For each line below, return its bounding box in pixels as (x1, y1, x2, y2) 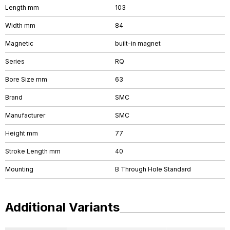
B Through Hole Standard (115, 165, 191, 173)
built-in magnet (115, 40, 161, 47)
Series (5, 57, 25, 65)
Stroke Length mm (5, 147, 61, 155)
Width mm (5, 22, 35, 29)
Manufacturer (5, 111, 45, 119)
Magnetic (5, 40, 33, 47)
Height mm (5, 129, 38, 137)
